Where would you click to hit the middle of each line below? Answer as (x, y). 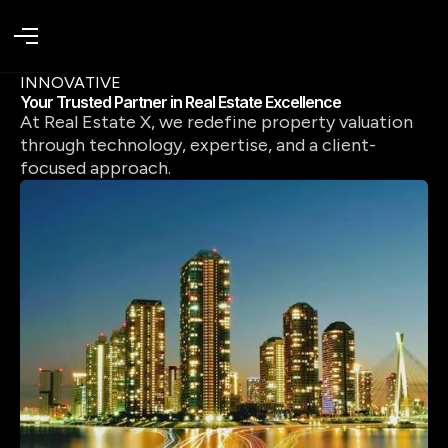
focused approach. (95, 168)
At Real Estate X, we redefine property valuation (216, 122)
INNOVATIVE (70, 82)
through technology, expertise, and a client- (198, 145)
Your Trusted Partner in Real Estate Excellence (180, 102)
